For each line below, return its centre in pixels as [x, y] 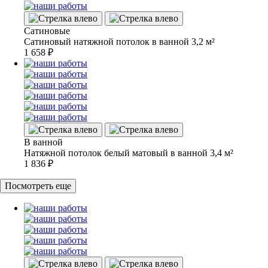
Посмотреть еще [38, 185]
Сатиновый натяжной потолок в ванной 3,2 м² [119, 41]
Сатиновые [47, 31]
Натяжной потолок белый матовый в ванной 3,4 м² [129, 153]
